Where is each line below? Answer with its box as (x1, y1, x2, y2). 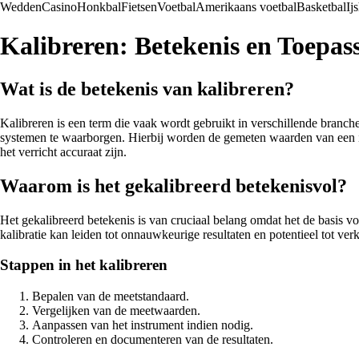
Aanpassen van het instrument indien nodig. (32, 318, 253, 333)
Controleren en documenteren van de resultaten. (32, 333, 273, 347)
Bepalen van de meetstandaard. (32, 289, 189, 304)
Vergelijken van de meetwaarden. (32, 304, 200, 318)
